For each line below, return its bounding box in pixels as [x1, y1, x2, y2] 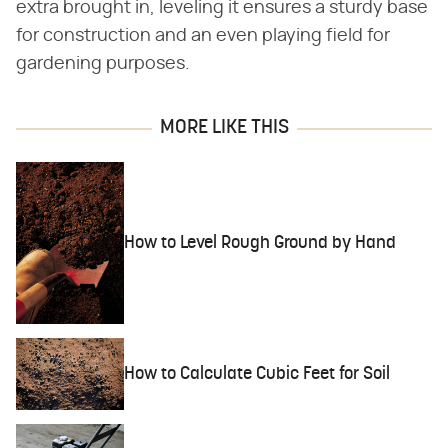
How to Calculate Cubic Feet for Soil [124, 364, 391, 384]
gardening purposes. [16, 55, 190, 74]
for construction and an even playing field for [16, 27, 390, 46]
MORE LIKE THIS [159, 118, 289, 139]
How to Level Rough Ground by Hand [124, 233, 397, 253]
